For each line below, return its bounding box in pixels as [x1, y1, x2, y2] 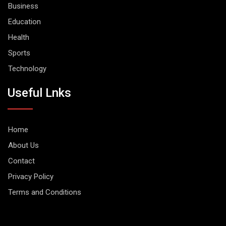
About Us [8, 140, 39, 150]
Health [8, 33, 29, 42]
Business [8, 2, 38, 11]
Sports [8, 48, 30, 58]
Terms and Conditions [8, 187, 81, 197]
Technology [8, 64, 46, 74]
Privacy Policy [8, 172, 53, 181]
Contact [8, 156, 35, 165]
